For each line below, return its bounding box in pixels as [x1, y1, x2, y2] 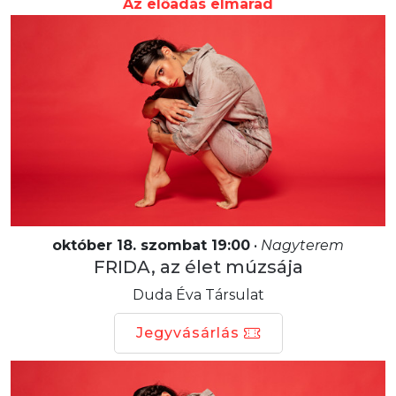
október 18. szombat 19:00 [52, 236, 250, 254]
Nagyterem [261, 236, 344, 254]
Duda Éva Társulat [132, 286, 264, 303]
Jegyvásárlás [135, 324, 240, 341]
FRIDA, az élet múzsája [93, 255, 303, 278]
